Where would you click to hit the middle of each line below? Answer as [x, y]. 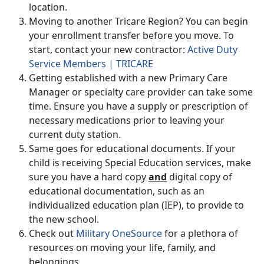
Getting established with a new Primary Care [128, 78]
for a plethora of [200, 234]
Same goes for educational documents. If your [132, 149]
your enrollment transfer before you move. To [131, 36]
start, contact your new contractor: [108, 50]
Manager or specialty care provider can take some [141, 92]
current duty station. [75, 135]
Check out [52, 234]
